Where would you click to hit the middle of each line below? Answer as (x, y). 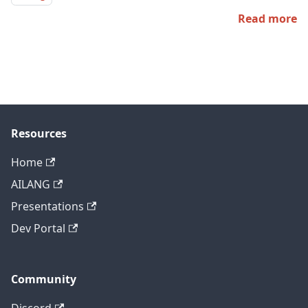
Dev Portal (38, 228)
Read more (267, 18)
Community (44, 279)
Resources (39, 133)
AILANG (31, 184)
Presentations (47, 206)
